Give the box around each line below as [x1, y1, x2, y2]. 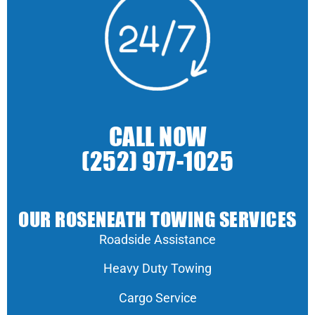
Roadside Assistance [99, 231, 216, 247]
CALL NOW [108, 126, 207, 149]
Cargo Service [118, 290, 197, 305]
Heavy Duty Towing [103, 261, 212, 276]
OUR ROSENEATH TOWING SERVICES [18, 210, 297, 229]
